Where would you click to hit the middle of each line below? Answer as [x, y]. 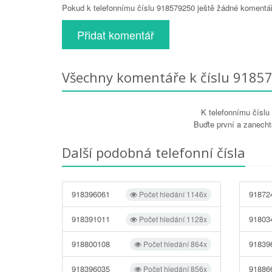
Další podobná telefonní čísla [154, 152]
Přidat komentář [116, 34]
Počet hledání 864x [175, 243]
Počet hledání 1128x [172, 219]
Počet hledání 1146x [172, 194]
